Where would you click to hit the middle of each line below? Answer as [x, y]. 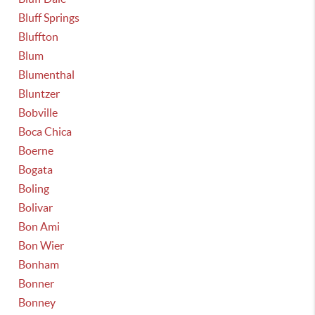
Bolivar [36, 207]
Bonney [37, 302]
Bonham [39, 264]
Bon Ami [39, 226]
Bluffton [39, 37]
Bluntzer [39, 94]
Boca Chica [45, 131]
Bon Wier [41, 245]
